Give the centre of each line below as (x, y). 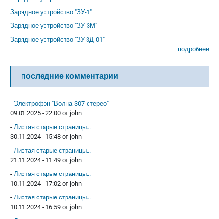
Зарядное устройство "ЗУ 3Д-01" (57, 39)
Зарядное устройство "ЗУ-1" (51, 12)
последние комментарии (70, 76)
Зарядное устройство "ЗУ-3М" (54, 25)
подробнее (194, 49)
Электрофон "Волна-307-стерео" (61, 103)
